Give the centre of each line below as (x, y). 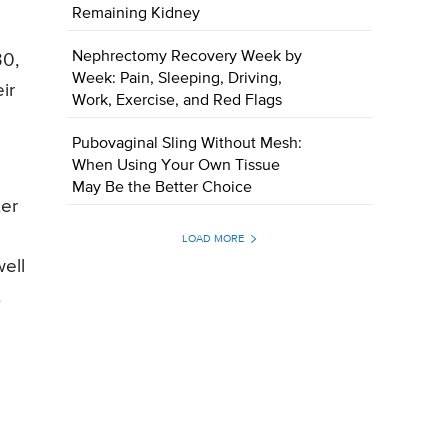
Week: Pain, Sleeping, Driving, (177, 79)
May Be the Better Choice (162, 188)
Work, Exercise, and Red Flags (177, 101)
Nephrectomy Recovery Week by (187, 57)
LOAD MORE (212, 239)
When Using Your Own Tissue (176, 166)
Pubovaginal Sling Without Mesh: (187, 144)
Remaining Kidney (136, 14)
